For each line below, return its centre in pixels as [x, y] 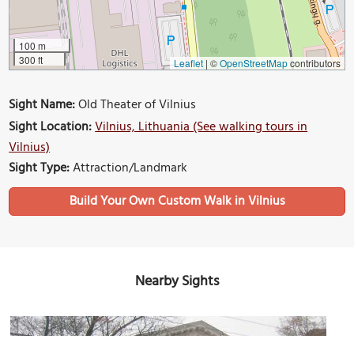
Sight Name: [42, 105]
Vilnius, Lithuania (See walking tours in [201, 128]
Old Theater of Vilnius [136, 105]
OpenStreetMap [253, 63]
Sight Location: [51, 128]
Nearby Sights [177, 282]
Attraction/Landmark [129, 169]
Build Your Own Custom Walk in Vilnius [177, 202]
